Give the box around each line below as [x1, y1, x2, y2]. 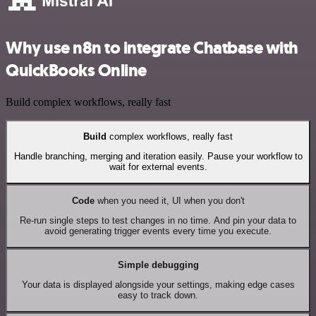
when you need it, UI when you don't [94, 195, 245, 206]
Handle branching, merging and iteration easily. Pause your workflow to [13, 151, 303, 162]
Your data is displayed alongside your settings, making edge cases [21, 279, 295, 291]
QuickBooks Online [6, 59, 147, 82]
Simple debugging [117, 259, 199, 270]
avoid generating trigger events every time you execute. [44, 226, 272, 237]
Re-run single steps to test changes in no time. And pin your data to [20, 215, 296, 226]
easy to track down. [118, 290, 198, 301]
